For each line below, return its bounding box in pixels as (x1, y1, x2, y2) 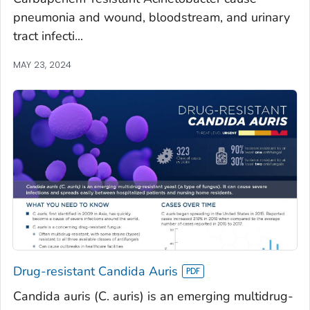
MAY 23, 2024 (13, 58, 71, 72)
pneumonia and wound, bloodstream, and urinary (13, 9, 290, 26)
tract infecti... (13, 28, 83, 45)
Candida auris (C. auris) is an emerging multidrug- (13, 287, 293, 304)
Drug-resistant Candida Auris (13, 262, 178, 280)
